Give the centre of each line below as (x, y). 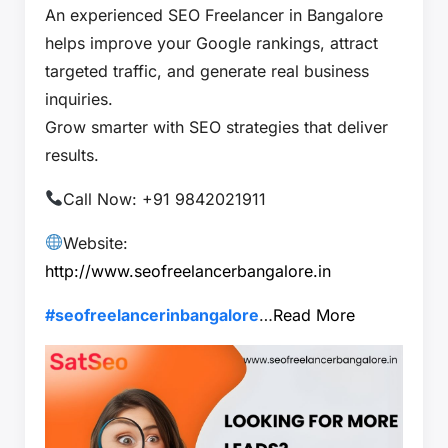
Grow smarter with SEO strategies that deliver (216, 126)
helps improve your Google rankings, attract (211, 42)
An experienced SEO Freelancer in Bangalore (214, 14)
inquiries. (79, 98)
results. (72, 154)
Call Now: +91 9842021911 (165, 198)
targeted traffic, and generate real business (207, 70)
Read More (314, 314)
